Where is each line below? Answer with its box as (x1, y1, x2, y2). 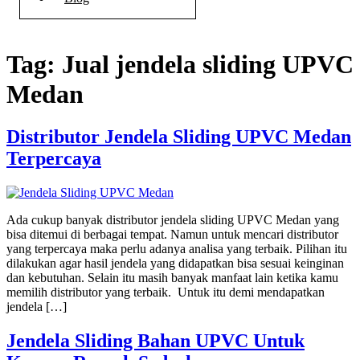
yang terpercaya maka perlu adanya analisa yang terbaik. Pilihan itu (6, 242, 347, 256)
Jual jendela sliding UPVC (62, 49, 354, 79)
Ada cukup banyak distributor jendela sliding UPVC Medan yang (6, 213, 339, 227)
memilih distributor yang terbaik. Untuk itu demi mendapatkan (6, 285, 325, 300)
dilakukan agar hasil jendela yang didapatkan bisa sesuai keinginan (6, 256, 344, 271)
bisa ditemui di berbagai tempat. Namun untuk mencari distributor (6, 227, 338, 242)
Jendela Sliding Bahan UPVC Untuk (6, 330, 305, 352)
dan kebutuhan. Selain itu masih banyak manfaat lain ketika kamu (6, 271, 338, 285)
